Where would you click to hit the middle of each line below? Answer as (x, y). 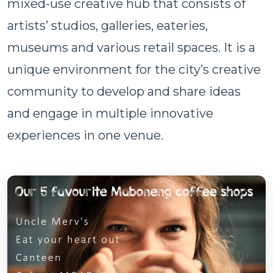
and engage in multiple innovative (110, 113)
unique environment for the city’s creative (134, 69)
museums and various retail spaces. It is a (131, 47)
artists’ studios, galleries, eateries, (108, 25)
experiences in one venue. (85, 135)
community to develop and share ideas (124, 91)
